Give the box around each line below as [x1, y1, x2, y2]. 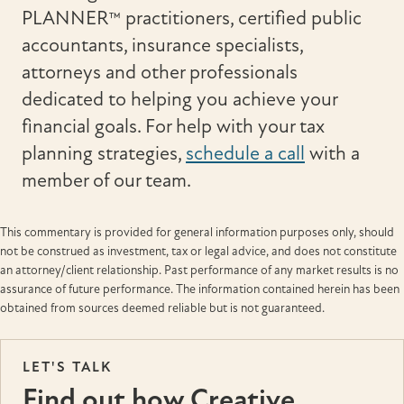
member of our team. [22, 169, 191, 193]
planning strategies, [22, 142, 186, 166]
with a [305, 142, 360, 166]
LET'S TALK [23, 358, 112, 377]
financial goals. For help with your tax [22, 115, 325, 139]
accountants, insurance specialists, [22, 33, 303, 58]
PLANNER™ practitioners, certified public [22, 6, 362, 31]
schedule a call [186, 142, 305, 166]
